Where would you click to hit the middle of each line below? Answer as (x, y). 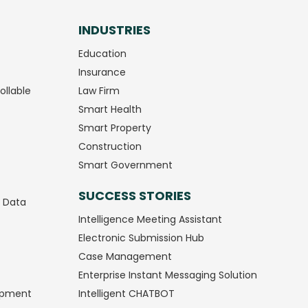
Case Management (125, 257)
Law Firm (99, 90)
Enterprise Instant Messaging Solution (167, 275)
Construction (110, 146)
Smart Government (125, 165)
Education (102, 53)
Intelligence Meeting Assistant (150, 220)
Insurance (102, 72)
